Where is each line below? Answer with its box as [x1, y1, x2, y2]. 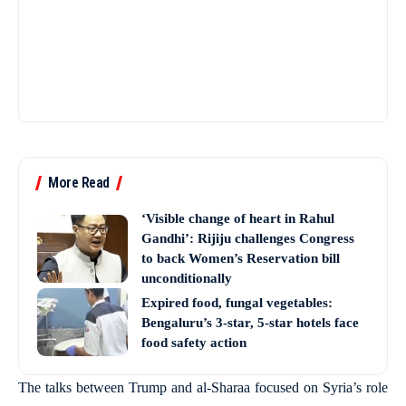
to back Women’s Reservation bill [141, 251, 340, 266]
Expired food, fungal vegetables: [141, 295, 333, 310]
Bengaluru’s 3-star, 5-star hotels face [141, 314, 359, 330]
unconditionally [141, 271, 232, 285]
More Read [48, 174, 110, 191]
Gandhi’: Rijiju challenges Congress [141, 231, 354, 246]
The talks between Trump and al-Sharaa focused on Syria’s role [18, 380, 388, 395]
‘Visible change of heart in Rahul [141, 211, 334, 226]
